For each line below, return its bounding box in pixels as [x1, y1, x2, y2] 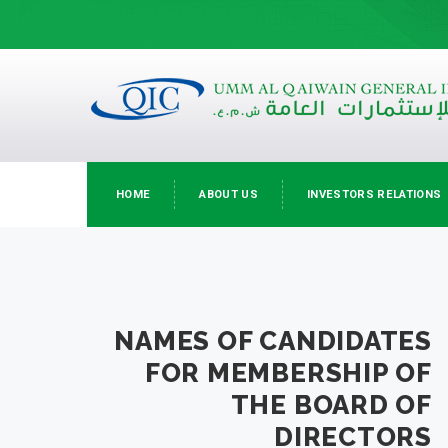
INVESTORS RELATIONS [307, 188, 442, 201]
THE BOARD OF [230, 390, 432, 420]
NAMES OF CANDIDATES [114, 326, 432, 356]
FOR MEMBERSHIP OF [144, 358, 432, 388]
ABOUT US [199, 188, 259, 201]
